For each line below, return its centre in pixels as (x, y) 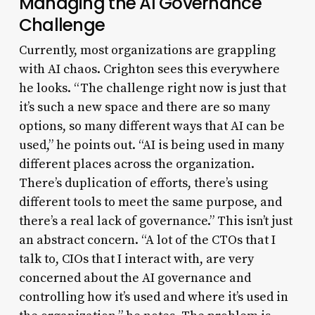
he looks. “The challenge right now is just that (152, 88)
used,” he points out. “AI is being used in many (151, 145)
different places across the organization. (136, 164)
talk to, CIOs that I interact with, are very (136, 259)
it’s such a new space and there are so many (144, 107)
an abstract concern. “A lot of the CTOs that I (147, 240)
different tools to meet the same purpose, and (150, 202)
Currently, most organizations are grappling (147, 50)
